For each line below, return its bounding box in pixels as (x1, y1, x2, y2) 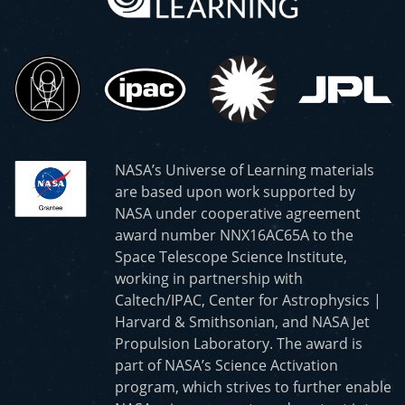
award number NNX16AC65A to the (115, 225, 353, 246)
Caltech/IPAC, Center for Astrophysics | (115, 290, 381, 311)
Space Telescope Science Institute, (115, 247, 347, 268)
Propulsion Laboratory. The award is (115, 334, 363, 354)
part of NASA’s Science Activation (115, 355, 338, 376)
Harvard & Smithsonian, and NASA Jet (115, 312, 370, 333)
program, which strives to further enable (115, 377, 391, 398)
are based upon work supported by (115, 182, 355, 202)
